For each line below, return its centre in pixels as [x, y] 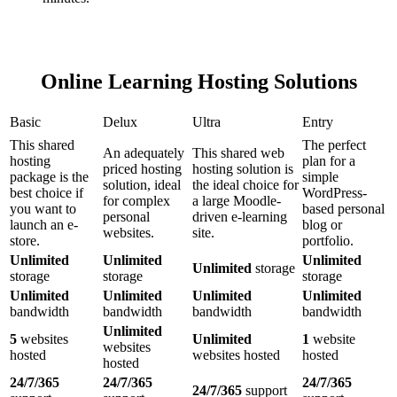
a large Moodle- [237, 200]
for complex [136, 200]
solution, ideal [142, 184]
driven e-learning [240, 216]
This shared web [238, 152]
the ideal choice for [245, 184]
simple [320, 176]
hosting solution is [243, 168]
